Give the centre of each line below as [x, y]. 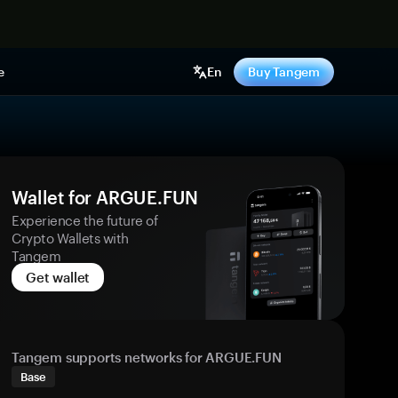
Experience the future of [85, 219]
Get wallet [58, 277]
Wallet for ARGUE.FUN [105, 197]
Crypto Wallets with [70, 236]
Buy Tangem [284, 72]
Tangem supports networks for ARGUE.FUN [147, 357]
